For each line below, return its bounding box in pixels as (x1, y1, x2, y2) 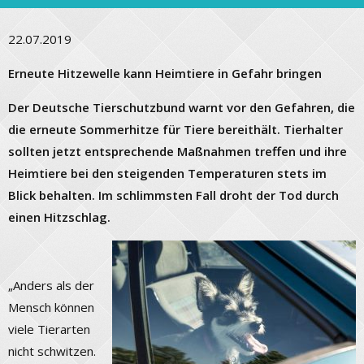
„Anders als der (8, 277, 94, 294)
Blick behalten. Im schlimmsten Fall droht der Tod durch (8, 187, 339, 204)
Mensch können (8, 299, 94, 316)
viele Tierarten (8, 321, 90, 338)
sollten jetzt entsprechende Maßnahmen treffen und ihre (8, 143, 347, 160)
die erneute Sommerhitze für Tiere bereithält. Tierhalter (8, 121, 343, 138)
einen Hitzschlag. (8, 209, 110, 226)
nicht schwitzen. (8, 343, 96, 360)
